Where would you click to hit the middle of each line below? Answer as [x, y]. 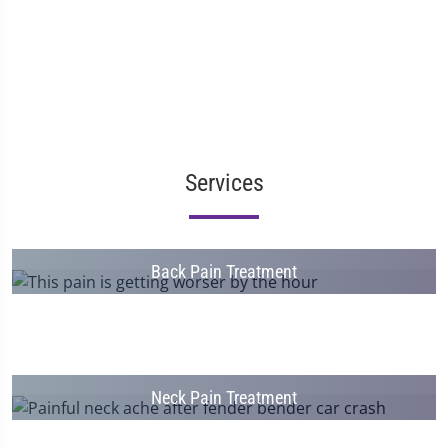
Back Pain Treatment [224, 272]
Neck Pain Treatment [224, 398]
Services [224, 182]
